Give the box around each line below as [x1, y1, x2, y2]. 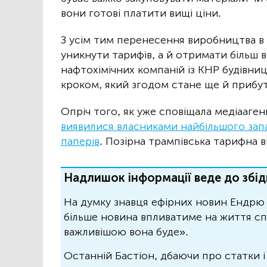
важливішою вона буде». [64, 225, 188, 239]
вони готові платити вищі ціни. [61, 7, 221, 20]
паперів [61, 135, 100, 148]
